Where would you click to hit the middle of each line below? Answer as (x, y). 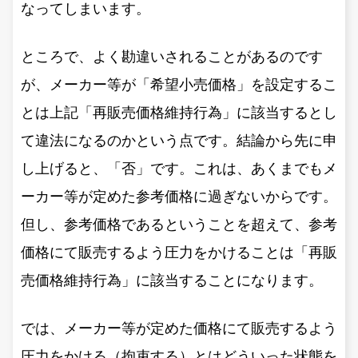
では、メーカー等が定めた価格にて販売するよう (179, 328)
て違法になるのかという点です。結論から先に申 (179, 140)
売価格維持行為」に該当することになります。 (172, 280)
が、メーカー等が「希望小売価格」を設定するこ (179, 84)
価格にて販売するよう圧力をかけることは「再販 (179, 252)
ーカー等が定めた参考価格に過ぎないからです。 (179, 196)
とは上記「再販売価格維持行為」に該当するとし (179, 112)
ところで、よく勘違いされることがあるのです (172, 56)
